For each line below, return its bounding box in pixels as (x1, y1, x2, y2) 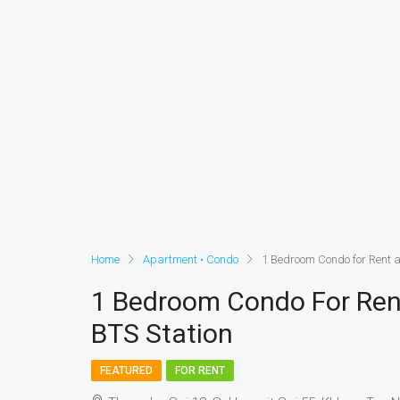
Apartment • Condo (143, 252, 238, 266)
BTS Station (91, 318, 233, 349)
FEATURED (100, 364, 153, 377)
